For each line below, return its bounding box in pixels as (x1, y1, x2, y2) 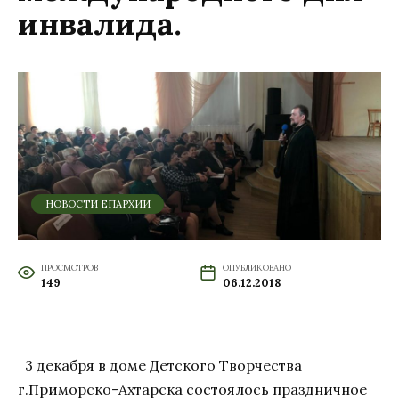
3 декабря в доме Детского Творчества (18, 355, 302, 374)
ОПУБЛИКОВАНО (222, 261, 291, 273)
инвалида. (18, 4, 182, 45)
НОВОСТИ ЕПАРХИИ (45, 197, 151, 210)
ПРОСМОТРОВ (40, 261, 98, 273)
